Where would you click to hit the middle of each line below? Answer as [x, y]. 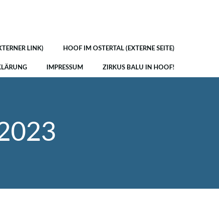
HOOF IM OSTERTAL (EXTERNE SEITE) [119, 49]
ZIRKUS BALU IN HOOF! [139, 68]
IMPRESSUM [65, 68]
